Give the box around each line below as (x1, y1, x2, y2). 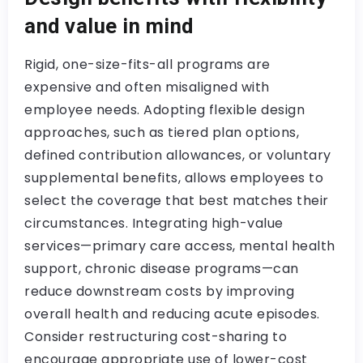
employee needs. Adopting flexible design (24, 100, 305, 119)
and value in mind (24, 14, 194, 38)
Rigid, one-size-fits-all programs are (24, 55, 271, 74)
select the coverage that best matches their (24, 191, 329, 210)
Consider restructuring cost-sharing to (24, 327, 287, 346)
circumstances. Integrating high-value (24, 214, 284, 233)
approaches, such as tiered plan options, (24, 123, 299, 142)
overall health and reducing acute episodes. (24, 305, 320, 323)
